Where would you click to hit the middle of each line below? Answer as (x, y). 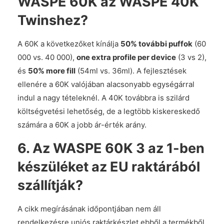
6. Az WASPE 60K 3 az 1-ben (111, 148)
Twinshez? (53, 20)
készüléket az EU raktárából (109, 167)
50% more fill (52, 71)
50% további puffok (156, 44)
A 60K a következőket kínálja (69, 44)
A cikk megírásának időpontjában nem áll (89, 209)
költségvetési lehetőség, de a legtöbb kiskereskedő (109, 111)
